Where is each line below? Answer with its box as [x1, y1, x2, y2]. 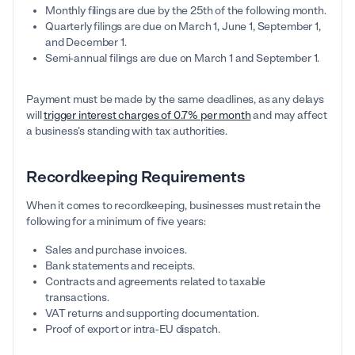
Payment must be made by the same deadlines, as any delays [26, 93, 324, 107]
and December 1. [45, 36, 127, 50]
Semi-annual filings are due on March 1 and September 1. [45, 52, 320, 66]
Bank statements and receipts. [45, 259, 195, 273]
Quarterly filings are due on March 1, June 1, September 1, [45, 20, 321, 34]
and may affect [250, 109, 328, 123]
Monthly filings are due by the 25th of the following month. [45, 4, 326, 18]
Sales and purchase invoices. [45, 243, 187, 258]
